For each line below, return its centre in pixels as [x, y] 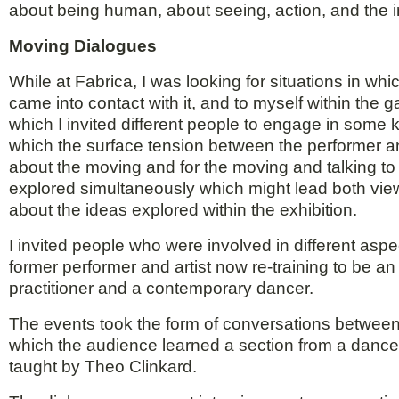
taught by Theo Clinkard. [103, 367]
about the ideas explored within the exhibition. [183, 210]
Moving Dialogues [83, 46]
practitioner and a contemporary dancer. [161, 289]
